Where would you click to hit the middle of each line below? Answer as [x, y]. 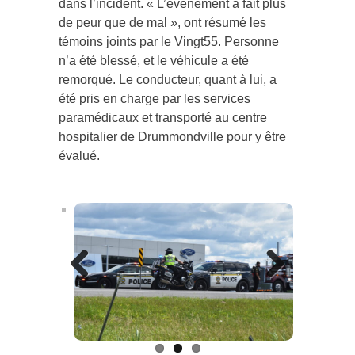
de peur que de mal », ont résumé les [162, 23]
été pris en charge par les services [155, 99]
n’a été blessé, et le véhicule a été [154, 61]
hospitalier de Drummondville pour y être [172, 137]
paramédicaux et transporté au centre [163, 118]
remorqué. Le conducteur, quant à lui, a [168, 80]
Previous [95, 289]
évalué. [79, 156]
